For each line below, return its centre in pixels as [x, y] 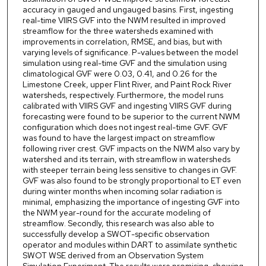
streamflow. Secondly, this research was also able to [118, 224]
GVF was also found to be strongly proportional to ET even [132, 181]
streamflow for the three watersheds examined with [118, 31]
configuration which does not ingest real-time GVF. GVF [125, 127]
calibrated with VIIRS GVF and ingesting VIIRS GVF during [127, 106]
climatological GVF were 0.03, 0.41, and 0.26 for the [120, 74]
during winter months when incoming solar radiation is [122, 191]
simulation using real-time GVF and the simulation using [124, 63]
